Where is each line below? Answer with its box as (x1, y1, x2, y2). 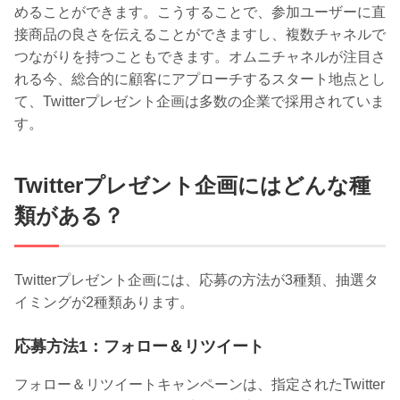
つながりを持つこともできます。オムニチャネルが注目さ (14, 49, 386, 65)
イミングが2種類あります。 (14, 295, 194, 311)
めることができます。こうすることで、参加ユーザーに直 (14, 4, 386, 21)
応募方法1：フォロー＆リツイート (14, 337, 264, 356)
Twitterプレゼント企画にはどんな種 (14, 173, 371, 198)
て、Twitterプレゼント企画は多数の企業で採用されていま (14, 94, 385, 110)
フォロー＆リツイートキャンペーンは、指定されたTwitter (14, 377, 385, 393)
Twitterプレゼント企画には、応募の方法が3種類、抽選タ (14, 272, 379, 288)
